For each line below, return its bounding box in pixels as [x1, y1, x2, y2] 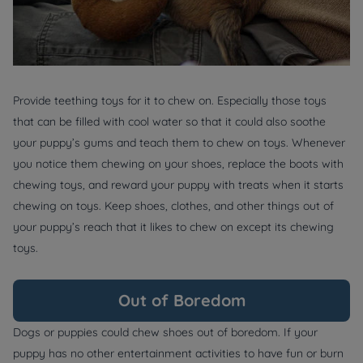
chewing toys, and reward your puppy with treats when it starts [13, 177, 344, 193]
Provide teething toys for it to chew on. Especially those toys [13, 93, 327, 109]
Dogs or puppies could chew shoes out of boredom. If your [13, 325, 318, 340]
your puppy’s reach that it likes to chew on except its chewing [13, 220, 334, 235]
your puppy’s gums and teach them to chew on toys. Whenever [13, 135, 345, 151]
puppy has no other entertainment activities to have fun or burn [13, 346, 344, 361]
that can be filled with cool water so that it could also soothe [13, 114, 326, 130]
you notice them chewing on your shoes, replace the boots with [13, 156, 344, 172]
